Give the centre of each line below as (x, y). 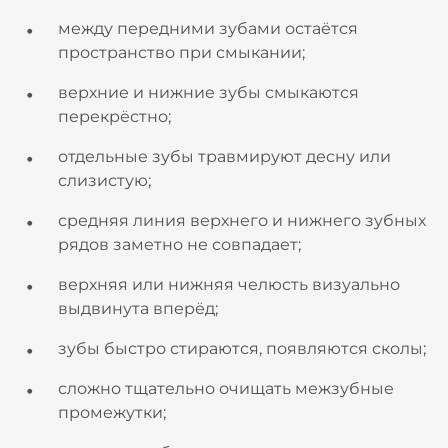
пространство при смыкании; (181, 52)
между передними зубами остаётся (208, 28)
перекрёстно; (114, 116)
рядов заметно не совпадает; (179, 244)
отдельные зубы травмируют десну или (224, 156)
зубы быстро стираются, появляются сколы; (242, 348)
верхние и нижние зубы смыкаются (208, 92)
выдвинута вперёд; (138, 308)
